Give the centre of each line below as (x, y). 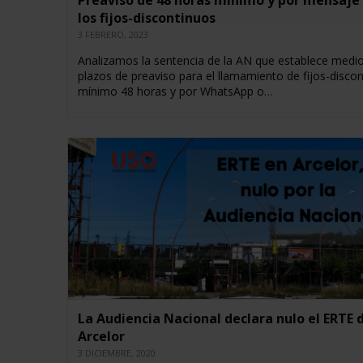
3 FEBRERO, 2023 (113, 35)
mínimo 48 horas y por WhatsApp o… (175, 92)
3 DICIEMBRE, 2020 (116, 353)
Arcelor (101, 337)
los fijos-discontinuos (146, 18)
